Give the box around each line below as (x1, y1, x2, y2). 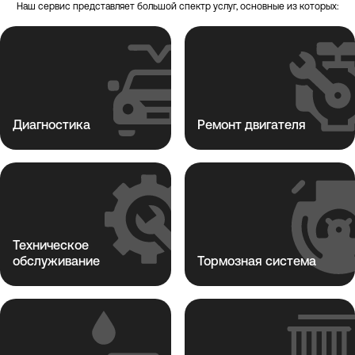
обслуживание (13, 255, 100, 269)
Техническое (13, 239, 89, 253)
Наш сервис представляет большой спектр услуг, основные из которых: (17, 2, 338, 12)
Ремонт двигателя (197, 119, 306, 132)
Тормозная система (197, 255, 316, 269)
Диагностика (13, 119, 90, 132)
